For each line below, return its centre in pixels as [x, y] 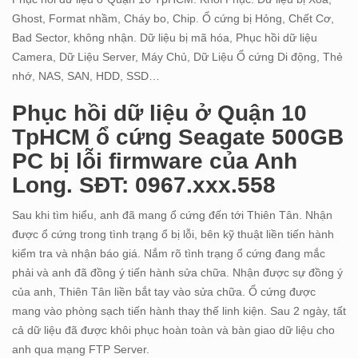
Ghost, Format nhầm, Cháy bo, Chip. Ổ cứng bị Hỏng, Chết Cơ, [173, 19]
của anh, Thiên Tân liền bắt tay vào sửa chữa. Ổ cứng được [164, 292]
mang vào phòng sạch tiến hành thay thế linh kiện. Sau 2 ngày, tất [179, 311]
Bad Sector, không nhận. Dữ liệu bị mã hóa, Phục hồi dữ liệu [165, 38]
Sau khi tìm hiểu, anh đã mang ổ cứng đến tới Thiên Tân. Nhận [172, 215]
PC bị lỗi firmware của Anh [155, 161]
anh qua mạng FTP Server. [81, 350]
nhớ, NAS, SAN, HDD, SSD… [86, 76]
